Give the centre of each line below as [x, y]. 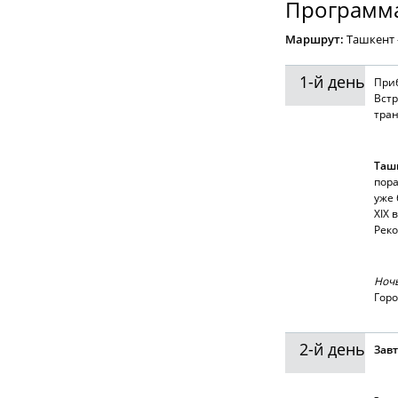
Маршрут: [316, 39]
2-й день [332, 349]
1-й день [332, 82]
